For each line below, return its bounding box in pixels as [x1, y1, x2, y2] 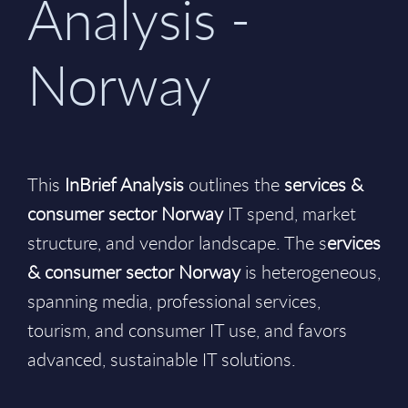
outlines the [184, 172, 284, 197]
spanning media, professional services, [27, 289, 321, 313]
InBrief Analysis [65, 172, 184, 197]
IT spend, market [223, 201, 356, 226]
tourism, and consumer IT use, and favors [27, 318, 347, 342]
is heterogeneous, [240, 260, 381, 284]
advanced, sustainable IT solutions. [27, 347, 296, 372]
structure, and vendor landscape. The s [27, 230, 327, 255]
